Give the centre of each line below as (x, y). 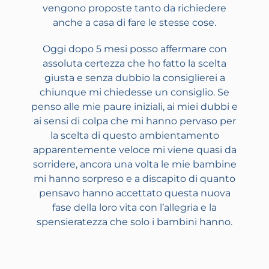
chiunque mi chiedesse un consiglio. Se (134, 92)
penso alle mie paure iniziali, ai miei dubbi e (134, 107)
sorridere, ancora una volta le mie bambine (134, 165)
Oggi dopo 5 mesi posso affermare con (134, 49)
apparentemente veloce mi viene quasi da (134, 150)
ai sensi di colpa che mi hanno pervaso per (134, 121)
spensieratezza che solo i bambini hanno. (134, 222)
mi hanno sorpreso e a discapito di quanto (134, 179)
